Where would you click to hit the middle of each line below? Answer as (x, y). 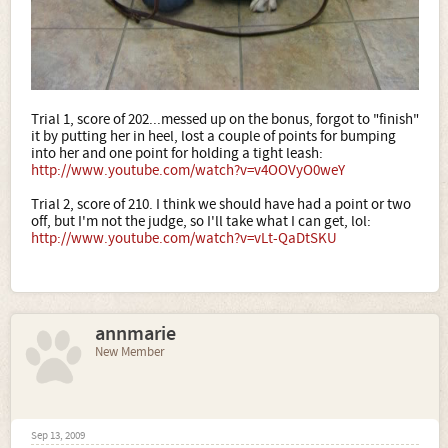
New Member (130, 351)
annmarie (135, 333)
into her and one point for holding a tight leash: (177, 153)
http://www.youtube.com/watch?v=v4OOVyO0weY (188, 170)
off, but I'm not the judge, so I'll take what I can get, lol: (201, 221)
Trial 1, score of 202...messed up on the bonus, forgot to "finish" (225, 119)
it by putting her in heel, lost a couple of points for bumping (213, 136)
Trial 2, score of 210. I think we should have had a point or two (221, 204)
